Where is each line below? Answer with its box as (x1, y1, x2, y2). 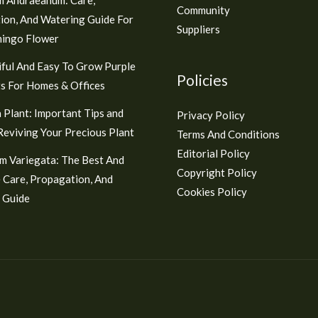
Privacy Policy (177, 108, 245, 121)
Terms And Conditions (177, 127, 280, 141)
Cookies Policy (177, 185, 247, 198)
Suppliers (177, 22, 220, 35)
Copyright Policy (177, 165, 257, 179)
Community (177, 3, 230, 16)
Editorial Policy (177, 146, 250, 160)
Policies (177, 70, 228, 89)
